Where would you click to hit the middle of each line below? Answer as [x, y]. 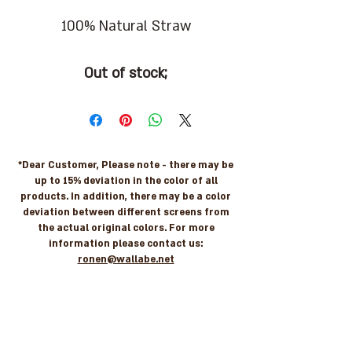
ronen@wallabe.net [126, 260]
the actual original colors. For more [126, 228]
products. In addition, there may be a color [126, 197]
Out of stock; [126, 74]
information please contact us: [126, 244]
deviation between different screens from [126, 213]
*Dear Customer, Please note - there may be [126, 165]
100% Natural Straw [126, 27]
